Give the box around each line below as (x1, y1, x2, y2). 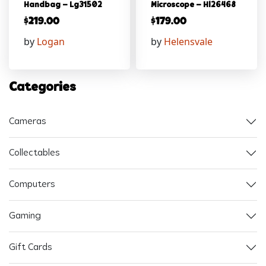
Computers (9, 179, 55, 189)
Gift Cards (9, 242, 52, 252)
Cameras (9, 116, 46, 126)
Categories (9, 81, 76, 95)
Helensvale (164, 35, 213, 49)
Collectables (9, 148, 60, 158)
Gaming (9, 211, 41, 221)
